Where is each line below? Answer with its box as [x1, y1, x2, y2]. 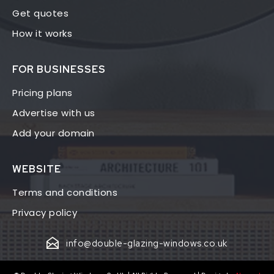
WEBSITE [12, 163, 61, 176]
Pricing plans [12, 86, 73, 100]
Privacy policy [12, 206, 77, 220]
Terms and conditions [12, 186, 117, 199]
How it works [12, 27, 72, 40]
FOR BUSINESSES [12, 63, 106, 76]
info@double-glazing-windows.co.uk [66, 237, 228, 250]
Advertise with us [12, 106, 95, 120]
